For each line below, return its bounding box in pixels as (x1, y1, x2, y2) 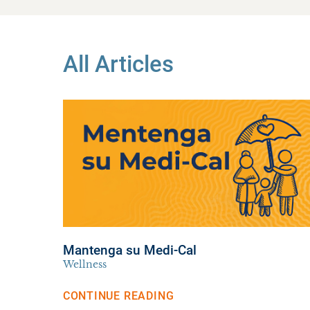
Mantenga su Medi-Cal (62, 243, 197, 259)
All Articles (62, 51, 174, 78)
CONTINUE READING (62, 289, 174, 303)
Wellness (62, 259, 107, 271)
